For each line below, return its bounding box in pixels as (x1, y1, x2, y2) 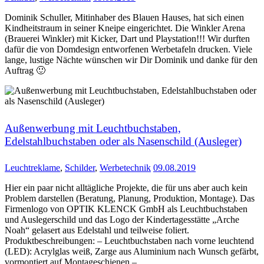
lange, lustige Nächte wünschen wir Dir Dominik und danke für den (5, 55, 258, 65)
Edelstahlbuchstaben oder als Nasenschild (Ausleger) (5, 134, 242, 147)
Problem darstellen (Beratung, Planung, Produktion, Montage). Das (5, 193, 255, 204)
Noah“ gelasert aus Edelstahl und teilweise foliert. (5, 225, 189, 236)
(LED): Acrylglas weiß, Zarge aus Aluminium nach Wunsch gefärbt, (5, 246, 259, 257)
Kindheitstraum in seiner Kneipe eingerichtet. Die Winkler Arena (5, 23, 245, 34)
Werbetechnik (100, 163, 151, 173)
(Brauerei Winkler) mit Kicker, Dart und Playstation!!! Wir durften (5, 34, 250, 44)
